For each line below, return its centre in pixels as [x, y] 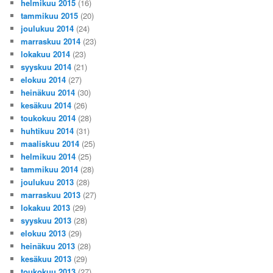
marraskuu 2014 [51, 41]
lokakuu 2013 [46, 207]
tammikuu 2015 [50, 15]
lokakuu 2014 [46, 54]
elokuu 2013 [44, 233]
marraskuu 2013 [51, 194]
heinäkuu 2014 [48, 92]
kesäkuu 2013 [46, 258]
